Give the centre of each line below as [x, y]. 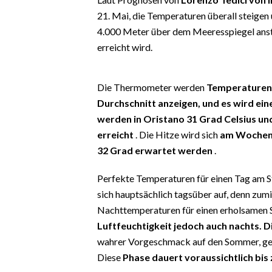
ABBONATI [32, 171]
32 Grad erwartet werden [155, 150]
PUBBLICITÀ [34, 226]
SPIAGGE [29, 245]
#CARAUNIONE [41, 35]
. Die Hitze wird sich [177, 134]
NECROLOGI [35, 208]
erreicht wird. [125, 47]
